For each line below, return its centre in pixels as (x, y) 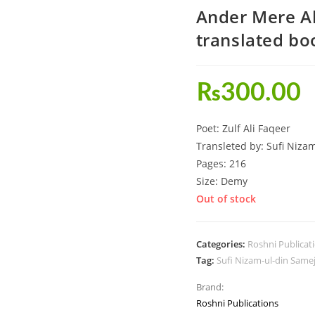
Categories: (221, 244)
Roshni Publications (237, 303)
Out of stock (226, 199)
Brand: (210, 287)
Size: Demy (221, 181)
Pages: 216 (221, 163)
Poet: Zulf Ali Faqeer (243, 128)
